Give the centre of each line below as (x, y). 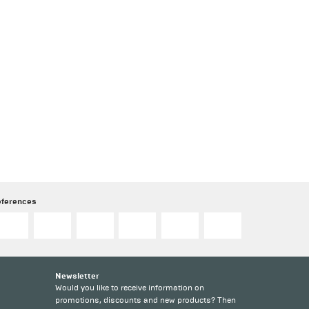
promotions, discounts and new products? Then (145, 300)
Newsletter (77, 276)
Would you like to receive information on (129, 288)
